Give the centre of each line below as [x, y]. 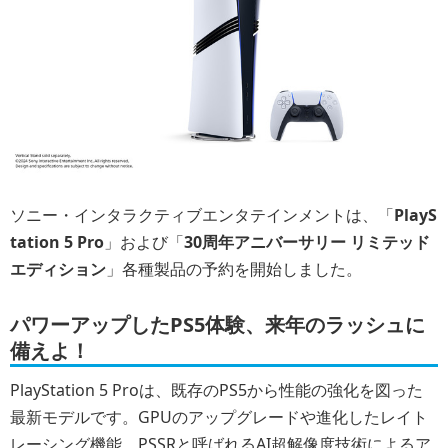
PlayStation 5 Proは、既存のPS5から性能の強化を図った [216, 389]
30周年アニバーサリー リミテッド [307, 241]
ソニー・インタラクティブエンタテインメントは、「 [202, 214]
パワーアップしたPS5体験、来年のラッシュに [217, 324]
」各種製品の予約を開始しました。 [234, 268]
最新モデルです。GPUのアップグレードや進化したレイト [219, 416]
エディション [58, 268]
